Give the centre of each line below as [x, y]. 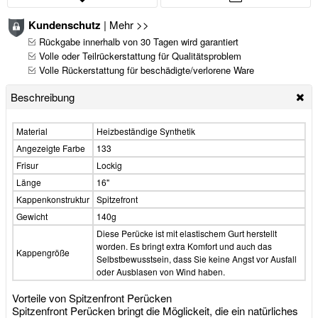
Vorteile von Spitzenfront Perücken [92, 297]
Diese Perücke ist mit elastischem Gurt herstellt [187, 233]
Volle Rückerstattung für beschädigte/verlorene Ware [147, 70]
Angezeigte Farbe [51, 148]
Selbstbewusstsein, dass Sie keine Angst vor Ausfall [197, 258]
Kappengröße [43, 252]
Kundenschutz [65, 24]
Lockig [109, 165]
